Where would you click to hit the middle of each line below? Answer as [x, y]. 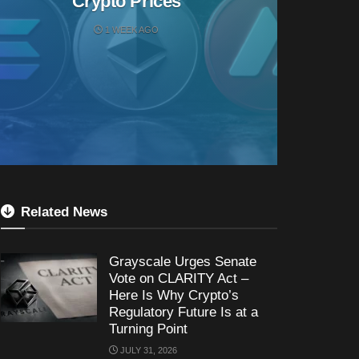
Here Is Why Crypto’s [174, 295]
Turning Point [148, 329]
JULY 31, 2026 [147, 350]
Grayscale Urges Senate [183, 262]
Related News [64, 212]
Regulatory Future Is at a [184, 312]
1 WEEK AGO [131, 29]
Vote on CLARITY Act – [179, 278]
